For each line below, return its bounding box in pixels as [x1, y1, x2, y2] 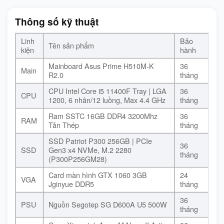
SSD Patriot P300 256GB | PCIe [48, 135, 152, 146]
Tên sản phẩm [48, 39, 94, 50]
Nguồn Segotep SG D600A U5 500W [48, 198, 167, 209]
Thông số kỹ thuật [15, 14, 98, 29]
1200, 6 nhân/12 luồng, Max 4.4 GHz [48, 94, 165, 105]
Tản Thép [48, 119, 79, 130]
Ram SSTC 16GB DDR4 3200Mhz [48, 110, 157, 121]
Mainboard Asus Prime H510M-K [48, 60, 154, 71]
